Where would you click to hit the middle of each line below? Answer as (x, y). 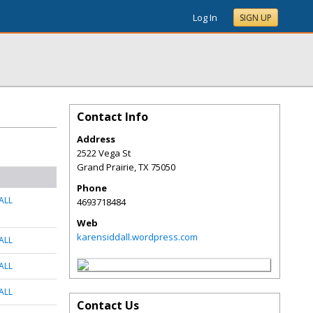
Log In (205, 17)
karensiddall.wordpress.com (137, 237)
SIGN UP (256, 18)
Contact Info (112, 117)
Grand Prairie (105, 167)
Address (96, 139)
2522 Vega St (104, 153)
